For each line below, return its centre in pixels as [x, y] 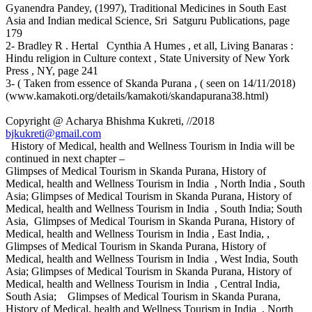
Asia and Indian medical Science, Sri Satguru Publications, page [148, 21]
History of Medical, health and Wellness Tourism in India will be [150, 146]
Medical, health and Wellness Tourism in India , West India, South [152, 259]
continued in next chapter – [65, 159]
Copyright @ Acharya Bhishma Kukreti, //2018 [111, 121]
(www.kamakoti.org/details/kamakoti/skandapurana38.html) [137, 96]
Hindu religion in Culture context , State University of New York [148, 58]
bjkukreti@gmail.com [53, 134]
